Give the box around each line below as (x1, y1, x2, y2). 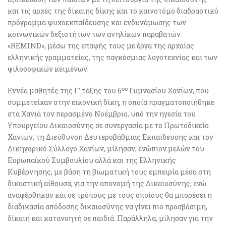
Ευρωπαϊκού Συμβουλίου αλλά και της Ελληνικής (8, 155, 176, 165)
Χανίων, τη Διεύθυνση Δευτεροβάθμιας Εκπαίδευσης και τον (8, 132, 213, 142)
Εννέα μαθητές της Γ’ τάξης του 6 (8, 86, 122, 96)
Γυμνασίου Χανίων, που (128, 86, 209, 96)
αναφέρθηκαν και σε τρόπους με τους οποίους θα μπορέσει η (8, 190, 212, 200)
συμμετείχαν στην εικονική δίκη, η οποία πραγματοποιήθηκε (8, 97, 214, 107)
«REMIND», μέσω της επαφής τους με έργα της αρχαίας (8, 41, 194, 51)
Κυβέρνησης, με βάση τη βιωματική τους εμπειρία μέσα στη (8, 167, 211, 177)
